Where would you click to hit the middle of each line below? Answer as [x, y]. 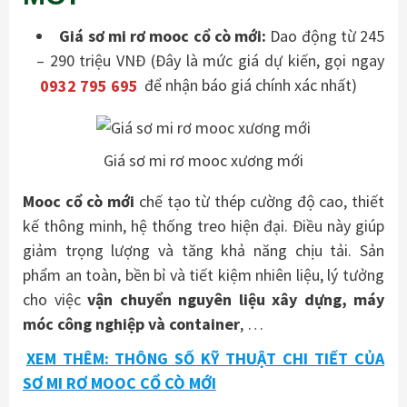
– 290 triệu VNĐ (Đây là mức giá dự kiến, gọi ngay [210, 61]
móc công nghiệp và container [131, 324]
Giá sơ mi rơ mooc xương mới [203, 161]
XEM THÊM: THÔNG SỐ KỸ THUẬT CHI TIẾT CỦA [205, 358]
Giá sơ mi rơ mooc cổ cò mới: [165, 36]
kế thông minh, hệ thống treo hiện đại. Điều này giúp [203, 226]
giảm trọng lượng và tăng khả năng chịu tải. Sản [203, 251]
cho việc [55, 300]
